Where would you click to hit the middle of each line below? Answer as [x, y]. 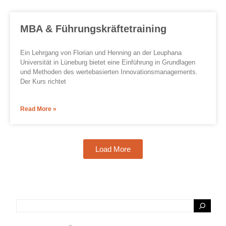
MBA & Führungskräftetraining [93, 29]
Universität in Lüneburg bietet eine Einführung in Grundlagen [108, 63]
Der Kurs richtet [43, 82]
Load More [113, 149]
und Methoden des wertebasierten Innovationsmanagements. [109, 72]
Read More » [38, 109]
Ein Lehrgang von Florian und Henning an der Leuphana [101, 53]
